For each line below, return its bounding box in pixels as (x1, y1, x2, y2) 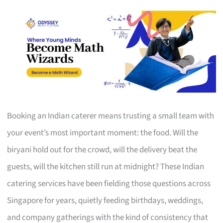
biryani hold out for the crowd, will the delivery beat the (7, 143, 198, 156)
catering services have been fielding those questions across (7, 177, 211, 190)
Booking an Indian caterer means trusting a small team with (7, 110, 215, 122)
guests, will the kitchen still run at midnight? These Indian (7, 160, 205, 173)
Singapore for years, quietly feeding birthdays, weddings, (7, 194, 204, 207)
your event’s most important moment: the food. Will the (7, 126, 199, 139)
